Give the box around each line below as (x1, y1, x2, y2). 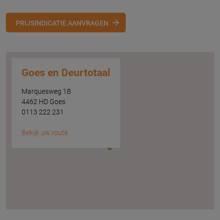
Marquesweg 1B (22, 87, 71, 96)
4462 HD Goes (22, 98, 65, 106)
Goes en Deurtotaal (22, 66, 110, 79)
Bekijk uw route (22, 129, 68, 137)
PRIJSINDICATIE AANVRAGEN (16, 19, 109, 27)
